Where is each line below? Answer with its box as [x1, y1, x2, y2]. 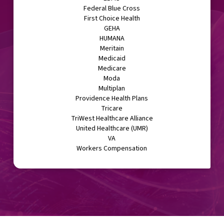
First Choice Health [83, 13, 140, 24]
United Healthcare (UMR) [75, 123, 148, 134]
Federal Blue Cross [83, 3, 140, 14]
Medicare [97, 63, 126, 74]
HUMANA [99, 33, 124, 44]
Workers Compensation [76, 143, 147, 154]
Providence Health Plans [75, 93, 148, 104]
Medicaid [98, 53, 125, 64]
